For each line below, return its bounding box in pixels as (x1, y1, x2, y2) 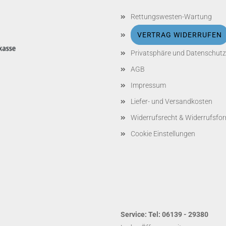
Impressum (131, 81, 166, 89)
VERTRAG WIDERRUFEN (137, 31, 222, 39)
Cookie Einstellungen (131, 130, 195, 138)
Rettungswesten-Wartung (131, 13, 212, 21)
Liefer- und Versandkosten (131, 97, 212, 105)
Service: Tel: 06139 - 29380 (121, 210, 208, 218)
